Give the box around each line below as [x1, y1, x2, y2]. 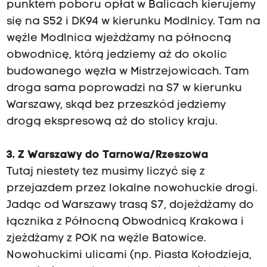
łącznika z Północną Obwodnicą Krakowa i [6, 216, 244, 228]
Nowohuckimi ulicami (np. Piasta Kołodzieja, [6, 249, 252, 261]
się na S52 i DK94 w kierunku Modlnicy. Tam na [6, 15, 260, 27]
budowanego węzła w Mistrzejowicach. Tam [6, 66, 249, 77]
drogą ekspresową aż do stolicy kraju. [6, 116, 218, 128]
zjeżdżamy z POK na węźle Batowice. [6, 232, 206, 244]
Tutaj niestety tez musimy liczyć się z [6, 166, 205, 178]
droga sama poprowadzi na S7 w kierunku [6, 82, 242, 94]
